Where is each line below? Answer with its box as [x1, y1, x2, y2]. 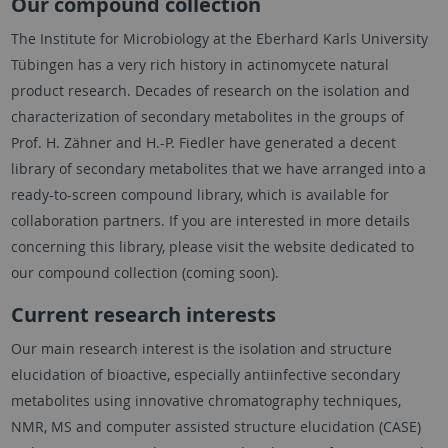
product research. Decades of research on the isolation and [10, 81, 410, 101]
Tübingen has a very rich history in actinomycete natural [10, 55, 389, 75]
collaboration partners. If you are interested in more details [10, 211, 410, 231]
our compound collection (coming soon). [10, 263, 279, 283]
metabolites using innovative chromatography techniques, [10, 391, 401, 411]
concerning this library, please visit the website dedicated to [10, 237, 414, 257]
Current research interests [10, 301, 276, 329]
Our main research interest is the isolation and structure [10, 339, 392, 359]
